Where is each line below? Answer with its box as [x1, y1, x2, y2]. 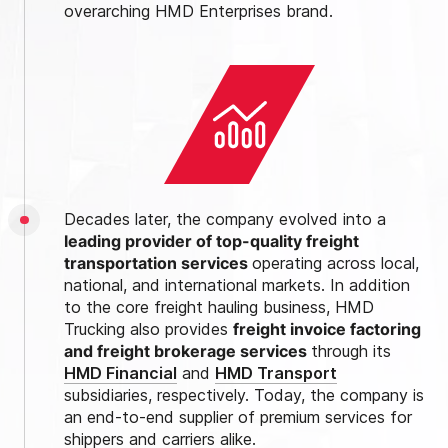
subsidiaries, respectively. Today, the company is [64, 384, 424, 405]
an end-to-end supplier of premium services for [64, 406, 412, 427]
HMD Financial [64, 362, 177, 383]
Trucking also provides [64, 318, 233, 339]
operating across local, [252, 252, 419, 273]
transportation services [64, 252, 252, 273]
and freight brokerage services [64, 340, 311, 361]
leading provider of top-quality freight [64, 230, 359, 251]
